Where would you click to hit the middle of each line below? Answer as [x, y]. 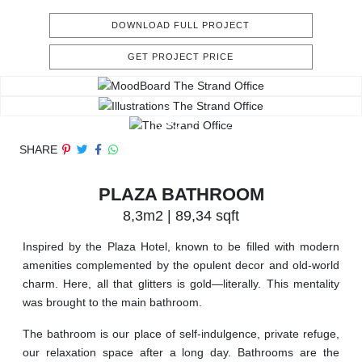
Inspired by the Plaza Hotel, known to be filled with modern [181, 247]
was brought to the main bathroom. [112, 303]
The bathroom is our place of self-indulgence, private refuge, [181, 334]
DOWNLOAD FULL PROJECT [181, 25]
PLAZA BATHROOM [181, 195]
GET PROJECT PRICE [181, 57]
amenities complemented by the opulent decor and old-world [181, 265]
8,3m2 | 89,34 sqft [181, 216]
